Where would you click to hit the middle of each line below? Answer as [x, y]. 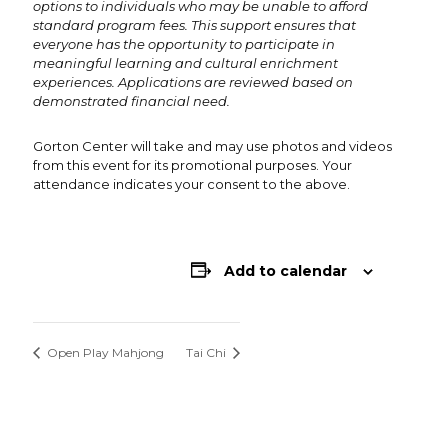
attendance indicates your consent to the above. [191, 183]
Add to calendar [286, 270]
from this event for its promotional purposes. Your [192, 164]
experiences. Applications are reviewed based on [193, 81]
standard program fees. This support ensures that [194, 24]
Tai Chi [207, 353]
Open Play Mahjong [104, 353]
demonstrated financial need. [131, 100]
